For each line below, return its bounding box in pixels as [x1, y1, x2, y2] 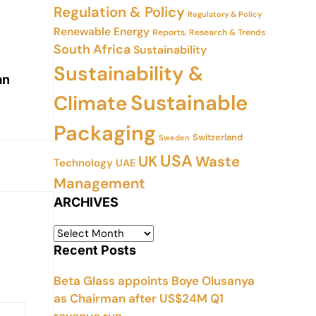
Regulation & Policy [54, 3, 185, 21]
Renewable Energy [54, 25, 150, 39]
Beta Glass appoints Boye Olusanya [54, 273, 255, 288]
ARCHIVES [54, 195, 119, 209]
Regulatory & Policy [188, 9, 262, 19]
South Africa [54, 41, 130, 58]
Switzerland [193, 131, 243, 143]
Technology [54, 156, 113, 170]
